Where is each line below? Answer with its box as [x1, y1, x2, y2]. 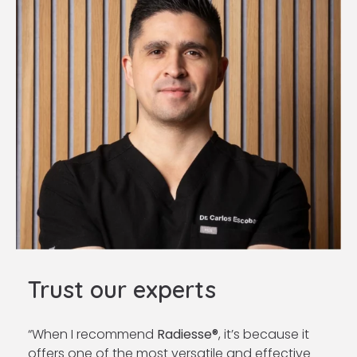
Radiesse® [157, 325, 218, 344]
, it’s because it [218, 325, 309, 344]
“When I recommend [28, 325, 157, 344]
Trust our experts [28, 275, 216, 304]
